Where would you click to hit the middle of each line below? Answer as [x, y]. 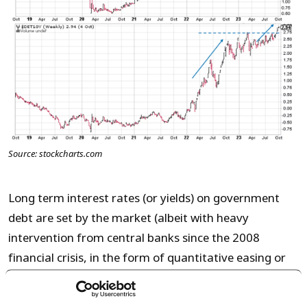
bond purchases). [54, 278]
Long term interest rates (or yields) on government [144, 199]
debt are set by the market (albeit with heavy [128, 219]
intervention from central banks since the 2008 [134, 238]
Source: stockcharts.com [55, 154]
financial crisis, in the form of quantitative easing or [147, 258]
